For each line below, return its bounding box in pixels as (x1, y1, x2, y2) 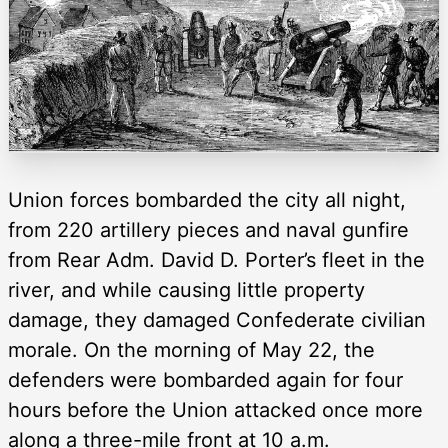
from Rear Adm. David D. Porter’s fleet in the (8, 248, 425, 273)
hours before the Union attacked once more (8, 398, 423, 423)
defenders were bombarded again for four (8, 368, 403, 393)
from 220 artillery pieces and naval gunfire (8, 218, 409, 243)
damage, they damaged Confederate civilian (8, 308, 426, 333)
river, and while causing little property (8, 278, 365, 303)
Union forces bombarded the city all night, (8, 188, 406, 213)
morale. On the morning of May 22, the (8, 338, 375, 363)
